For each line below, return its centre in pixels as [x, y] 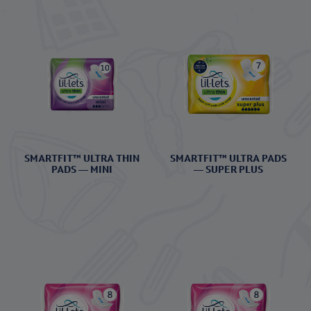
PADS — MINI [82, 170]
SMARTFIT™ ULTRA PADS [229, 159]
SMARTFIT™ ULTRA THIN [82, 159]
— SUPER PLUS [229, 170]
